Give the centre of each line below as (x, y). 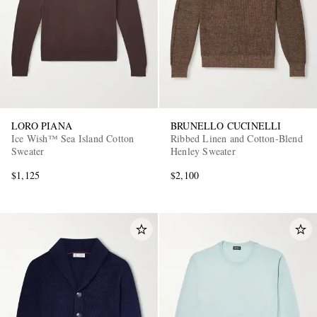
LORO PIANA (42, 126)
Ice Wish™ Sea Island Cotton (73, 139)
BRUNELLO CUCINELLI (226, 126)
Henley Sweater (203, 151)
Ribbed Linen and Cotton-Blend (237, 139)
